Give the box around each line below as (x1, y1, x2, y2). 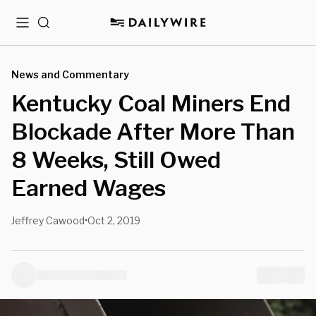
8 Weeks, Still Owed (11, 146, 221, 174)
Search (37, 22, 73, 34)
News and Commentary (11, 68, 129, 80)
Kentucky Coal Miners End (11, 90, 291, 117)
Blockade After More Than (11, 118, 295, 145)
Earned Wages (11, 174, 166, 202)
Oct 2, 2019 (87, 214, 140, 226)
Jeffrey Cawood (11, 214, 85, 226)
